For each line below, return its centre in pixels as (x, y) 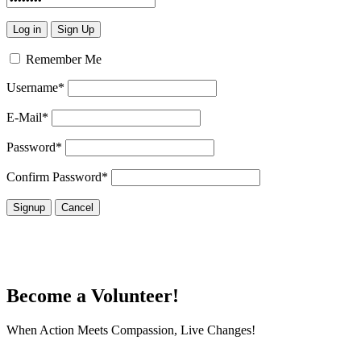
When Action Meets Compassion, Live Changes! (131, 330)
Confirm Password (54, 176)
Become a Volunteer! (93, 295)
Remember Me (62, 59)
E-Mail (24, 117)
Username (32, 87)
